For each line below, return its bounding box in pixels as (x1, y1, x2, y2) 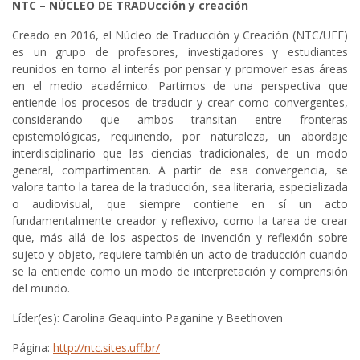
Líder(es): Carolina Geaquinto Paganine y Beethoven (12, 310, 283, 326)
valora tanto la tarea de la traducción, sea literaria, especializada (12, 179, 348, 195)
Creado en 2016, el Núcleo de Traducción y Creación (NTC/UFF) (12, 27, 348, 43)
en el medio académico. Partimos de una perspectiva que (12, 78, 348, 94)
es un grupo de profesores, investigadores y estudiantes (12, 44, 348, 60)
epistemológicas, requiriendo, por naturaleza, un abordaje (12, 129, 348, 145)
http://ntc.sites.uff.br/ (53, 340, 160, 356)
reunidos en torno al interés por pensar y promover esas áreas (12, 61, 348, 77)
